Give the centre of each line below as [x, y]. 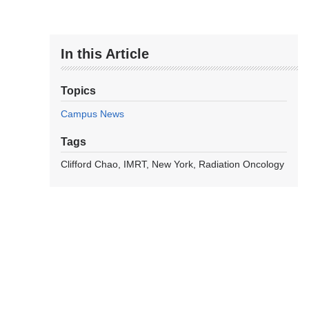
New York [172, 165]
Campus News [92, 114]
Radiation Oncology [241, 165]
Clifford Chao [89, 165]
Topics [78, 91]
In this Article [105, 54]
